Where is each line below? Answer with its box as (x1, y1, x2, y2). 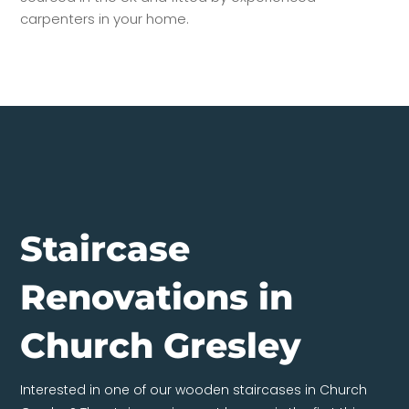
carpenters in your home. (20, 8, 190, 28)
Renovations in (20, 275, 294, 319)
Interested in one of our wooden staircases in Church (20, 380, 368, 399)
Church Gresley (20, 323, 302, 367)
